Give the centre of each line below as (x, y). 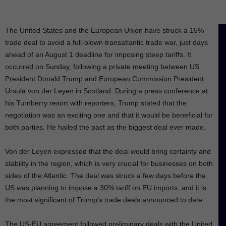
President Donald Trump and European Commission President (104, 79)
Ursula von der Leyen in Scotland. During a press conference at (106, 91)
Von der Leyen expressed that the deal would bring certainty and (108, 152)
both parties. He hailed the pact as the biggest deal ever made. (105, 127)
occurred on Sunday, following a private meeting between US (102, 67)
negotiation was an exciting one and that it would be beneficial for (109, 115)
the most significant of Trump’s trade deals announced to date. (105, 200)
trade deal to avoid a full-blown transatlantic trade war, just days (106, 43)
